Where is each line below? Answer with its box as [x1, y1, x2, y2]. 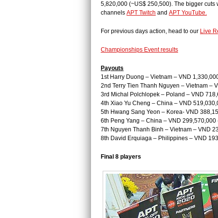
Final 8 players [101, 153, 143, 160]
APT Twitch [127, 9, 156, 16]
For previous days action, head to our [101, 28, 200, 35]
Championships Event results [101, 46, 178, 53]
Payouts [101, 65, 124, 72]
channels [101, 9, 127, 16]
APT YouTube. [169, 9, 207, 16]
